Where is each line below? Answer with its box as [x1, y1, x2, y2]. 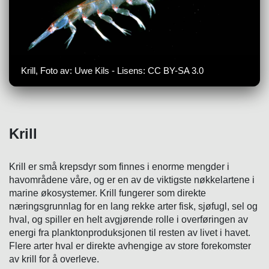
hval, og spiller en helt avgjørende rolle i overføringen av [9, 214, 248, 225]
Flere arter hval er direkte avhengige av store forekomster [9, 241, 251, 252]
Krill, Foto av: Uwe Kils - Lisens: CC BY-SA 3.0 [21, 65, 204, 76]
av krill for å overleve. [9, 254, 99, 265]
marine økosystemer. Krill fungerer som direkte [9, 188, 206, 199]
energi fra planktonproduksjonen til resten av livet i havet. [9, 228, 250, 238]
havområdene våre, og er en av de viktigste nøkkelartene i [9, 175, 255, 186]
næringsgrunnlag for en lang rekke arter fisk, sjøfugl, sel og [9, 201, 258, 212]
